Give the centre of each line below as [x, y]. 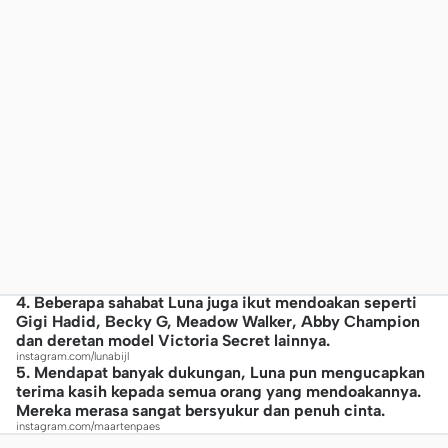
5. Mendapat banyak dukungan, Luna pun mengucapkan [220, 372]
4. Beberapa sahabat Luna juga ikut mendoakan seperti [216, 302]
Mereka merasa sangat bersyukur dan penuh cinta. [200, 410]
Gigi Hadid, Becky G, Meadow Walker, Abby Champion [218, 321]
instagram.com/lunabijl [72, 356]
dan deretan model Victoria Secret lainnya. [173, 340]
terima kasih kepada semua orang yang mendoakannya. [218, 391]
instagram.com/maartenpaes [88, 426]
